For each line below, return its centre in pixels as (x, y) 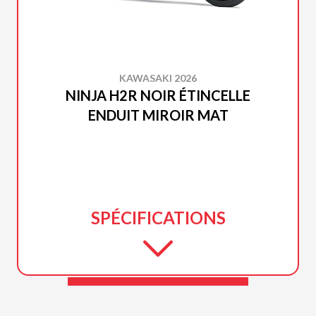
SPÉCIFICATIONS (158, 217)
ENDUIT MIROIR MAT (158, 115)
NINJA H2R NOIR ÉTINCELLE (158, 95)
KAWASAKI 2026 (158, 78)
